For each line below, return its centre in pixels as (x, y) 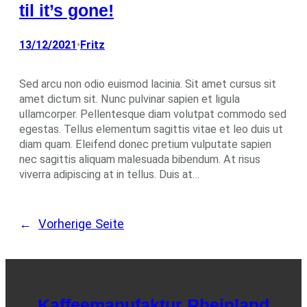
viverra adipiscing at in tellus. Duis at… (109, 174)
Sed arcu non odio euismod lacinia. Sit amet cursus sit (148, 84)
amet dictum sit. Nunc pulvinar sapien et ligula (130, 99)
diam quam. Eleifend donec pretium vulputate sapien (145, 144)
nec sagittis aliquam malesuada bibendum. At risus (140, 159)
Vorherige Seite (81, 223)
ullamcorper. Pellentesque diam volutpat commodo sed (153, 114)
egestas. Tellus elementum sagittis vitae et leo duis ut (151, 129)
